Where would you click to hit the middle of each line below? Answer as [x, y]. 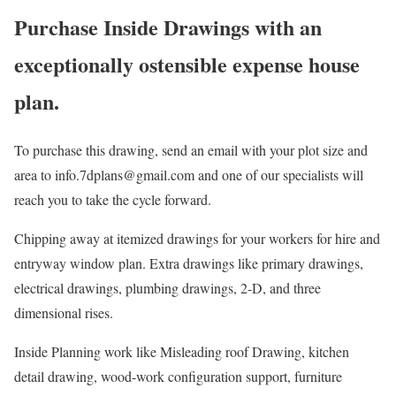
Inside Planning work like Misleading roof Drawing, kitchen [182, 352]
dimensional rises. [64, 313]
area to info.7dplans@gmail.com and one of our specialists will [189, 175]
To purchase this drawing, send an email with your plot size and [191, 150]
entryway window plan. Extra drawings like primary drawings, [189, 263]
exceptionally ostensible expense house [187, 65]
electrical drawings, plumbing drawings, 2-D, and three [168, 288]
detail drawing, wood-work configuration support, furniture [178, 377]
